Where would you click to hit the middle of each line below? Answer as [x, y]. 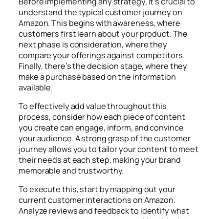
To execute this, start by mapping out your [97, 189]
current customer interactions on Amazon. [97, 200]
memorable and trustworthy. [71, 170]
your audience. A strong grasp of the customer [105, 138]
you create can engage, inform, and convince [101, 127]
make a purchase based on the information [97, 77]
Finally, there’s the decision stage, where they [103, 66]
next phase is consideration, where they [93, 44]
